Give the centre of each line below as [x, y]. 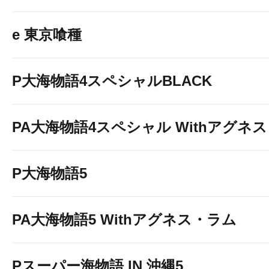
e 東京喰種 [47, 35]
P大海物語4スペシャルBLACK [112, 81]
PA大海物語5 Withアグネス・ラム [124, 219]
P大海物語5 [50, 173]
